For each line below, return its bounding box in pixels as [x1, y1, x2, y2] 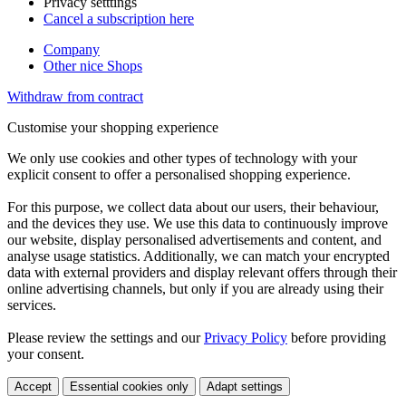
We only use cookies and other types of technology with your [7, 150, 357, 167]
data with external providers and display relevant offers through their [7, 265, 397, 281]
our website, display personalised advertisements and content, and [7, 232, 382, 248]
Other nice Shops [43, 58, 142, 74]
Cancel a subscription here [43, 11, 194, 27]
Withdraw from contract [7, 89, 143, 105]
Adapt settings [207, 380, 283, 394]
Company [43, 42, 100, 58]
